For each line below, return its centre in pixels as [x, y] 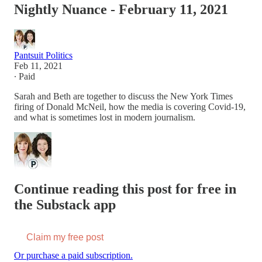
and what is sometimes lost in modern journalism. [105, 117]
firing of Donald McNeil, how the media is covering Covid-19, [130, 106]
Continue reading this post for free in [125, 189]
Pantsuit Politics [43, 55]
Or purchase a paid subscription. [73, 255]
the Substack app [65, 204]
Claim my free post [65, 237]
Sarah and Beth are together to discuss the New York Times [123, 96]
